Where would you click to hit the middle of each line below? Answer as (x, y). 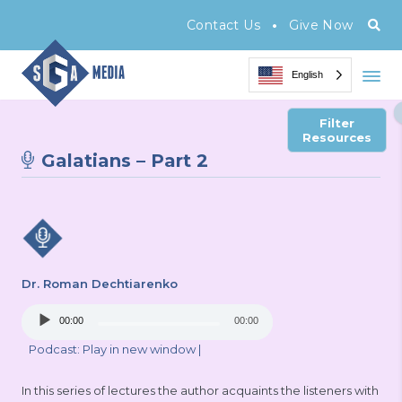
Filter (337, 123)
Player (39, 331)
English (307, 74)
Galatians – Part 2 (125, 160)
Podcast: (56, 349)
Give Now (321, 25)
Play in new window (139, 349)
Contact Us (223, 25)
